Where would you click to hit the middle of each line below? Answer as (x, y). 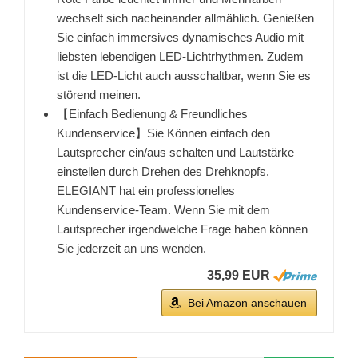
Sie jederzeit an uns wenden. (131, 249)
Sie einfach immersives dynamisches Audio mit (180, 38)
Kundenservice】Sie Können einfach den (163, 133)
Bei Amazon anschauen (247, 303)
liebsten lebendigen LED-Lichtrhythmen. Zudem (180, 57)
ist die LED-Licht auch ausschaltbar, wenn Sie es (184, 76)
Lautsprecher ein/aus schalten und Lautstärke (175, 153)
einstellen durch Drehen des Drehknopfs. (163, 172)
